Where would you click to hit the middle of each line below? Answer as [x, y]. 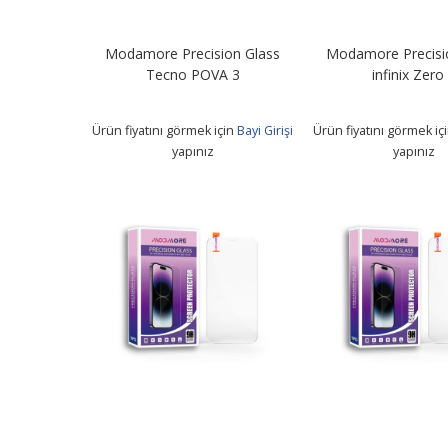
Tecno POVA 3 [192, 74]
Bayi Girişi [265, 130]
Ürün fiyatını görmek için [165, 130]
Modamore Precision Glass [193, 53]
